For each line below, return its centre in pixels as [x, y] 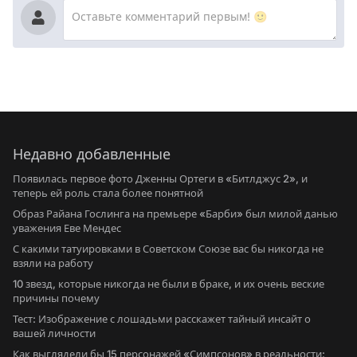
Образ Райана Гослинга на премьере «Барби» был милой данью [175, 214]
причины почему [56, 298]
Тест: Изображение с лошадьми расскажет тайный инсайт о [162, 319]
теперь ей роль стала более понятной [108, 193]
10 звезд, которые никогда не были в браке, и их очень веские [169, 284]
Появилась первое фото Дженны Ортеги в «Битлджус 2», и [160, 178]
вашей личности [54, 333]
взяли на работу [53, 263]
